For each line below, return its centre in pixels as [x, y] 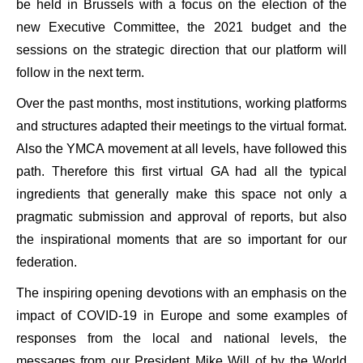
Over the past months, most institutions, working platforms [181, 103]
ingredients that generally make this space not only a [181, 194]
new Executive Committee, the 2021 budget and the [181, 27]
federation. [47, 262]
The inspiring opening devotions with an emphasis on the [181, 293]
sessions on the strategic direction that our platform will [181, 50]
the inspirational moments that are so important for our [181, 239]
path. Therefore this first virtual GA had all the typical [181, 171]
